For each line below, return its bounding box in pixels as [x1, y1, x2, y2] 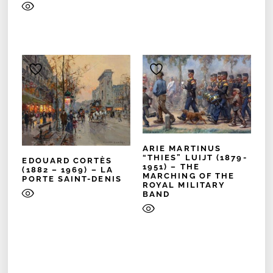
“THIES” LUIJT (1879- [143, 153, 247, 163]
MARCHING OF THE [143, 171, 235, 181]
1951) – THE [143, 162, 200, 172]
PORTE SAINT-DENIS [22, 174, 122, 183]
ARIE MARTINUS [143, 144, 222, 154]
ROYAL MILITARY [143, 180, 226, 190]
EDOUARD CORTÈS [22, 155, 113, 165]
